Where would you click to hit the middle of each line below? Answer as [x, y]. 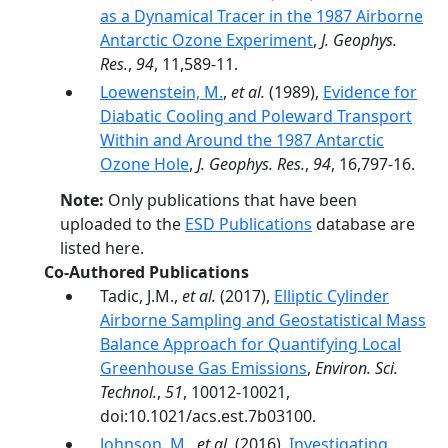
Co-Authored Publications [146, 272]
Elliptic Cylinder [331, 296]
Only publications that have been [230, 200]
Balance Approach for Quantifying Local [250, 344]
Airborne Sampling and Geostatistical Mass [263, 320]
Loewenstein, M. [161, 92]
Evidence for [370, 92]
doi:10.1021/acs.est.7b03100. [208, 416]
